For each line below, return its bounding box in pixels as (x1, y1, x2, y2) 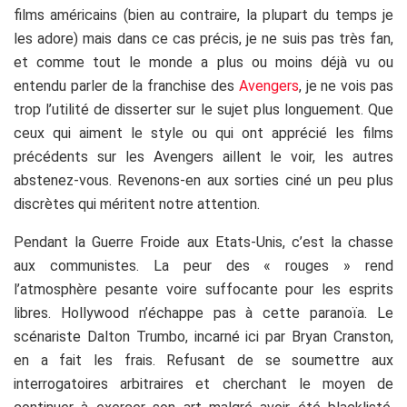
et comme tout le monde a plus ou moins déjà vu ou (14, 53, 393, 71)
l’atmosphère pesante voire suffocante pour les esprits (14, 280, 393, 298)
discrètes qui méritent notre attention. (14, 194, 260, 213)
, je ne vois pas (298, 76, 394, 94)
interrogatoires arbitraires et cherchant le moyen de (14, 374, 393, 392)
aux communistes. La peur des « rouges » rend (14, 256, 393, 274)
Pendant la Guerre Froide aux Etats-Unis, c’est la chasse (14, 233, 393, 251)
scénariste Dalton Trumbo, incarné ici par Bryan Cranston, (14, 327, 393, 345)
